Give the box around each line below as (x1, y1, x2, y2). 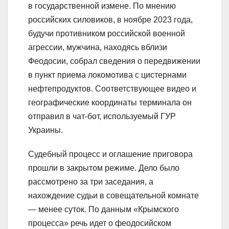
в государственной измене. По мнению (28, 2, 176, 11)
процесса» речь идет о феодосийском (28, 219, 171, 228)
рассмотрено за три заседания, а (28, 177, 153, 187)
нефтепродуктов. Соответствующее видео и (28, 84, 196, 94)
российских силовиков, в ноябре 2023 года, (28, 15, 193, 25)
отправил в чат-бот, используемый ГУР (28, 112, 176, 121)
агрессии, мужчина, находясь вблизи (28, 43, 167, 52)
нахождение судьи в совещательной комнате (28, 191, 199, 200)
